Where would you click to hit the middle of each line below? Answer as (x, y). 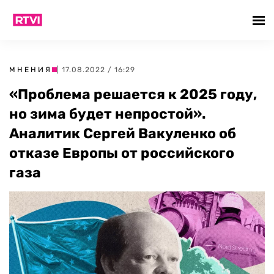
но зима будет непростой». (108, 114)
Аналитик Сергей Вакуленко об (123, 133)
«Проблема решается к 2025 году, (133, 94)
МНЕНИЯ (31, 70)
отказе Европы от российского (122, 153)
